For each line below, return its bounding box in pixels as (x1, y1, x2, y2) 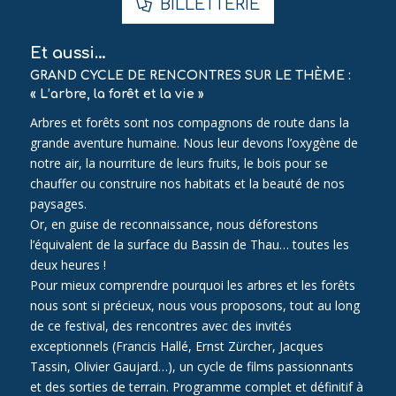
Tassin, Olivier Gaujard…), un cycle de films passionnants (29, 357, 354, 375)
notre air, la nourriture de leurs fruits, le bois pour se (29, 154, 328, 171)
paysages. (29, 194, 87, 212)
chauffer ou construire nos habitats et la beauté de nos (29, 174, 345, 192)
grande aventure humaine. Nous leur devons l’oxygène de (29, 133, 358, 151)
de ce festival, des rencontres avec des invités (29, 316, 292, 334)
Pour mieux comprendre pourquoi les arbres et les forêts (29, 276, 355, 293)
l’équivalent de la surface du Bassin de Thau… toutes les (29, 235, 349, 253)
